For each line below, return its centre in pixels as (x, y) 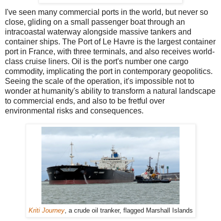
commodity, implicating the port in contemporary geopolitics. (109, 71)
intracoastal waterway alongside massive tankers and (98, 32)
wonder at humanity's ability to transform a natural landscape (110, 91)
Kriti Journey (46, 210)
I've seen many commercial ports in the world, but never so (107, 12)
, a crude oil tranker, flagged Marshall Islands (129, 210)
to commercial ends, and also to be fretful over (85, 101)
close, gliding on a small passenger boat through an (95, 22)
